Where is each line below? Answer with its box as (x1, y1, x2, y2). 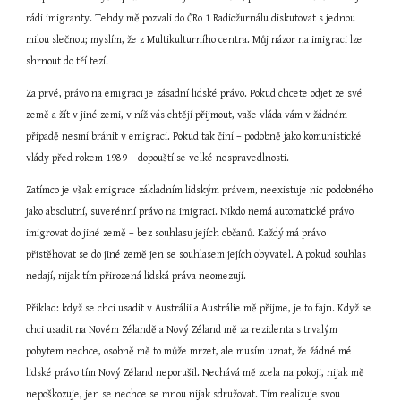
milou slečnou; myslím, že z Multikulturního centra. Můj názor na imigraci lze (26, 34, 363, 46)
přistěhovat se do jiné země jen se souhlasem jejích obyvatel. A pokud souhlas (26, 249, 367, 260)
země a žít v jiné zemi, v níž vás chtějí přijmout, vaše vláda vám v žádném (26, 109, 348, 121)
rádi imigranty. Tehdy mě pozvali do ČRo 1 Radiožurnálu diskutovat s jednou (26, 13, 356, 24)
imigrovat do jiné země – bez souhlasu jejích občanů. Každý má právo (26, 227, 327, 239)
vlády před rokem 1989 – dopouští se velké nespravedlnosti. (26, 152, 290, 164)
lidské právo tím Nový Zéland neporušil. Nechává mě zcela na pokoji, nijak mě (26, 367, 365, 379)
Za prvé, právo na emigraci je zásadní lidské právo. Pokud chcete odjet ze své (26, 88, 363, 99)
